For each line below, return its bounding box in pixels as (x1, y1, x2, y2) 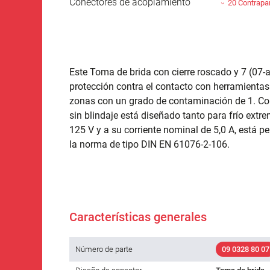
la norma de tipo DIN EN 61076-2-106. (69, 138, 230, 150)
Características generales (69, 209, 207, 224)
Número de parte (75, 244, 133, 254)
